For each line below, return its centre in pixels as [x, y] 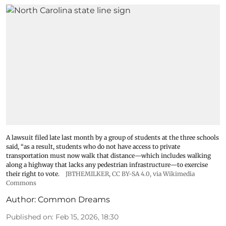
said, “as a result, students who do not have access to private [93, 146]
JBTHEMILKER [87, 174]
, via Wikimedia [172, 174]
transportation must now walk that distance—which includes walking [108, 155]
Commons [21, 183]
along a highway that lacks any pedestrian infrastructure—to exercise [107, 164]
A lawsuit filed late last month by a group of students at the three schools [112, 137]
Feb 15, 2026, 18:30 [87, 217]
